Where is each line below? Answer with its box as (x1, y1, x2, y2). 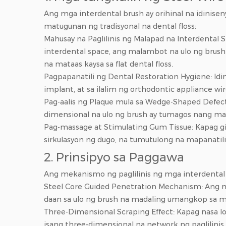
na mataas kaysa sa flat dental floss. (44, 60, 173, 69)
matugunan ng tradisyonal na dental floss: (44, 22, 196, 31)
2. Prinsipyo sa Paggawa (44, 150, 184, 165)
